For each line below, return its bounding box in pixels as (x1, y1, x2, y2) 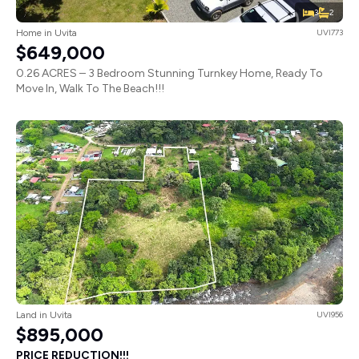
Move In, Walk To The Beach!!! (16, 82, 164, 96)
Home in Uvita (16, 27, 77, 39)
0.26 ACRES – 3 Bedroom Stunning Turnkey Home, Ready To (16, 67, 323, 81)
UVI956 (317, 309, 343, 320)
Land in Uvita (16, 309, 72, 321)
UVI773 (317, 27, 343, 38)
